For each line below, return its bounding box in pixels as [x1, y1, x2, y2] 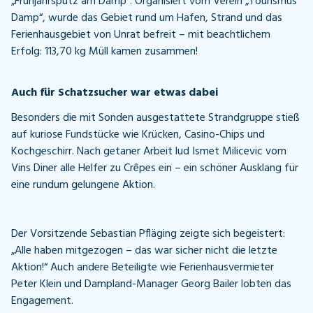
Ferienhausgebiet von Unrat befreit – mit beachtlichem [11, 26, 270, 45]
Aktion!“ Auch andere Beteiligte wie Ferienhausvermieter [11, 258, 274, 277]
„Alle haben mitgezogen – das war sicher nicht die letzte [11, 241, 277, 260]
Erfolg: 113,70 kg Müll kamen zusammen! [11, 43, 198, 61]
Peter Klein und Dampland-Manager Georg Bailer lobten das [11, 275, 291, 293]
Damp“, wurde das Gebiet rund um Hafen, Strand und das [11, 9, 282, 28]
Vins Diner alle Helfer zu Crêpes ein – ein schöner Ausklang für [11, 159, 298, 177]
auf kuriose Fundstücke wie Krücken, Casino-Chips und [11, 125, 265, 144]
